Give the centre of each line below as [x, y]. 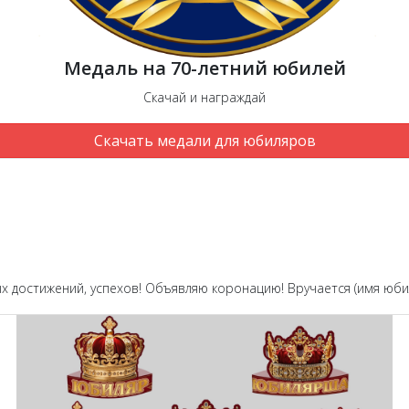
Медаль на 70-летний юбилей [204, 68]
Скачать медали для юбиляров [204, 141]
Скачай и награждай [204, 98]
